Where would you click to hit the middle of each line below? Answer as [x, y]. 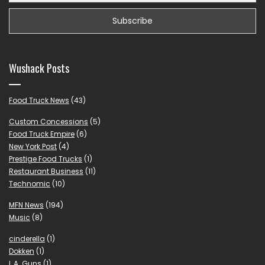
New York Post [33, 147]
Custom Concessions [49, 122]
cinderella [27, 239]
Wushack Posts [39, 68]
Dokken [22, 251]
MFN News [26, 205]
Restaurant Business [46, 172]
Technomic [30, 184]
